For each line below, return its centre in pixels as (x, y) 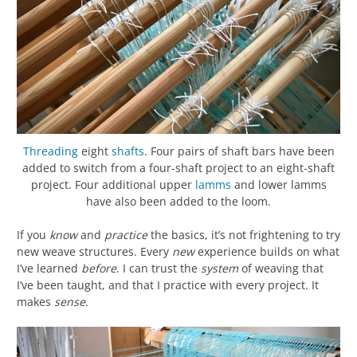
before (99, 269)
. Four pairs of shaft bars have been (239, 151)
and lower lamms (279, 185)
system (220, 269)
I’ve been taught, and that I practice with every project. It (168, 285)
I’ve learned (49, 269)
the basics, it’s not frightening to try (244, 235)
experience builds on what (267, 252)
